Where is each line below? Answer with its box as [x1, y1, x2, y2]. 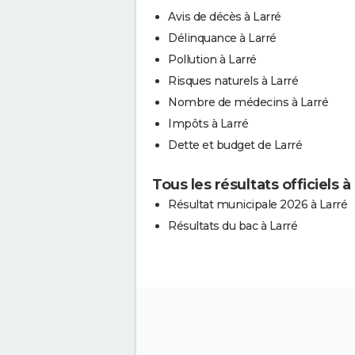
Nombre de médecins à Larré [168, 95, 328, 109]
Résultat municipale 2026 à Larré [168, 197, 347, 212]
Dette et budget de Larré [168, 138, 302, 152]
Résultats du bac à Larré [168, 219, 297, 233]
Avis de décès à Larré [168, 10, 281, 24]
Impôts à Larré [168, 116, 248, 131]
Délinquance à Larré [168, 31, 277, 45]
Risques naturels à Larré [168, 74, 298, 88]
